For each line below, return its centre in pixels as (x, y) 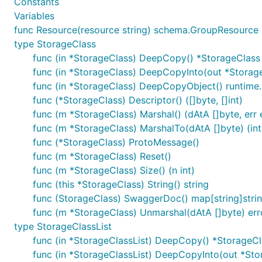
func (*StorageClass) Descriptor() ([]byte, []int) (138, 100)
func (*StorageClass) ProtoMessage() (116, 142)
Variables (34, 16)
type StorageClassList (63, 226)
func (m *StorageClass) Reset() (102, 156)
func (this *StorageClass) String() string (121, 184)
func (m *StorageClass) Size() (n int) (114, 170)
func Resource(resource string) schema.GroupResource (136, 30)
